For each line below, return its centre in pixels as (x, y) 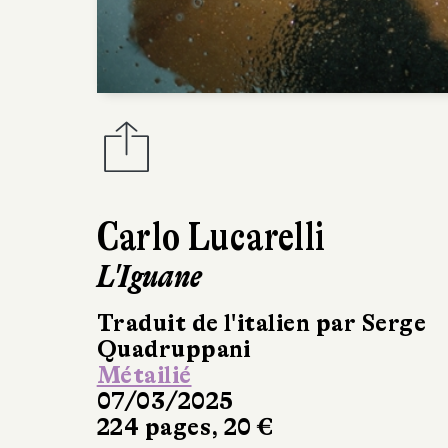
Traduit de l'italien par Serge (261, 323)
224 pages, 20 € (185, 427)
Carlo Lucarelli (211, 236)
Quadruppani (173, 349)
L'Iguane (149, 276)
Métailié (144, 375)
